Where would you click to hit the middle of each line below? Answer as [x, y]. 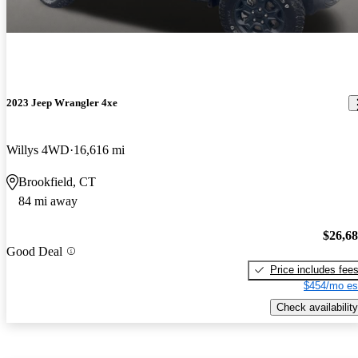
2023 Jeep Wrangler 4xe [62, 103]
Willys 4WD [38, 150]
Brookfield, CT [57, 182]
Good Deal [34, 251]
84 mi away [48, 201]
